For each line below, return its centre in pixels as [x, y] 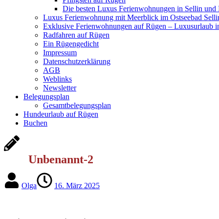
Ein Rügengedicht [71, 44]
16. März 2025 [77, 186]
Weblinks [57, 79]
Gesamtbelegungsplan [77, 105]
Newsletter [60, 88]
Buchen [35, 123]
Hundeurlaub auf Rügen [61, 114]
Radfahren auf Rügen [76, 35]
